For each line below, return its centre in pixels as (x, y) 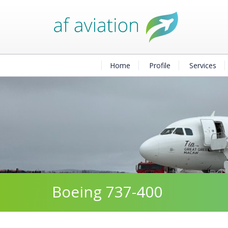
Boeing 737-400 (107, 192)
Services (203, 65)
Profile (160, 65)
